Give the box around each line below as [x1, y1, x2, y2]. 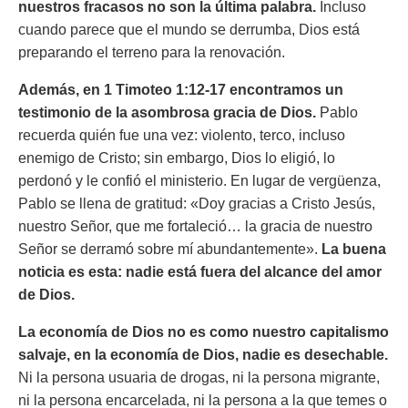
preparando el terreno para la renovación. [18, 45, 285, 60]
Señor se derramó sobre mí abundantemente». [18, 241, 321, 257]
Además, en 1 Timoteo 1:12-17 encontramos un [18, 82, 343, 97]
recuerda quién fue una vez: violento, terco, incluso [18, 127, 345, 143]
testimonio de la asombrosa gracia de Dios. [18, 105, 316, 120]
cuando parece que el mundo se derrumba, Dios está [18, 22, 360, 37]
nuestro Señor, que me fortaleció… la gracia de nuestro [18, 219, 372, 234]
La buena [321, 241, 386, 257]
